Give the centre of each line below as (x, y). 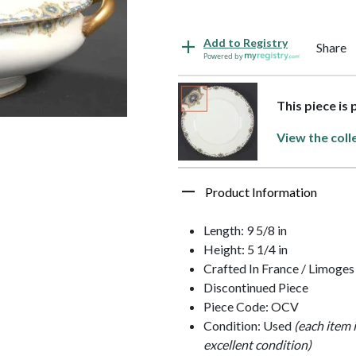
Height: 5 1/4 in (246, 249)
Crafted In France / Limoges (279, 268)
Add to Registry (246, 42)
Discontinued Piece (256, 287)
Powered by (224, 56)
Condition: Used (249, 325)
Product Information (261, 192)
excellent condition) (257, 344)
